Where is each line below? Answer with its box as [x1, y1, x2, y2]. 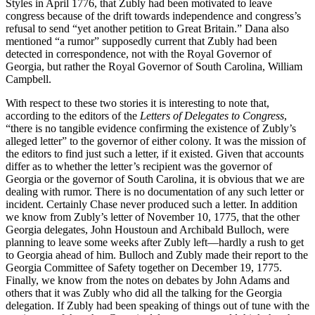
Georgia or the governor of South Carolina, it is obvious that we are [6, 173, 304, 186]
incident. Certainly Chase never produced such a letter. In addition [6, 198, 297, 211]
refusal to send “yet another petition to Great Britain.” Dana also [6, 22, 289, 35]
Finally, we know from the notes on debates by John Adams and [6, 274, 290, 287]
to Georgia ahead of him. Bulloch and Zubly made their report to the [6, 249, 308, 262]
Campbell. [6, 73, 51, 86]
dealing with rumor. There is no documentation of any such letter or [6, 186, 304, 198]
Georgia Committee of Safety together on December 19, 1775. [6, 262, 282, 274]
